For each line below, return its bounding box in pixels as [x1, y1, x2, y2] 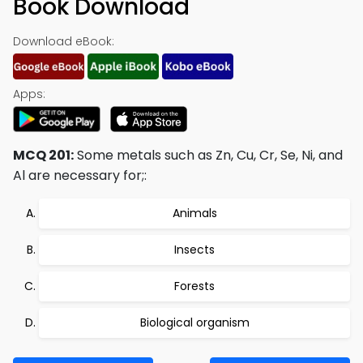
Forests [174, 278, 215, 294]
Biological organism [139, 314, 250, 331]
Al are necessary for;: [13, 166, 147, 185]
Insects [174, 241, 215, 258]
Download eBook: [13, 33, 114, 49]
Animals [172, 205, 217, 221]
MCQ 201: [13, 146, 74, 164]
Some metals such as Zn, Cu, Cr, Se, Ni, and [74, 146, 343, 164]
